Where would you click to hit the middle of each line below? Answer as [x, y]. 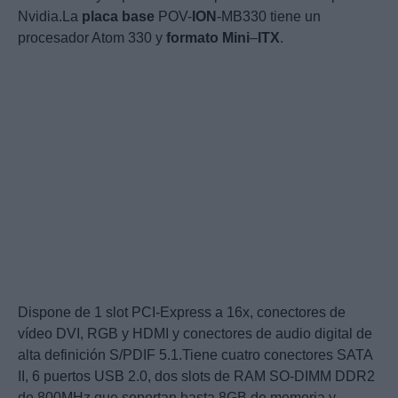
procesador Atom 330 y [92, 38]
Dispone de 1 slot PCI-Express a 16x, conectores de [182, 313]
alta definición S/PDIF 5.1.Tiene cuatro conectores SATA [195, 355]
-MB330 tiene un [269, 17]
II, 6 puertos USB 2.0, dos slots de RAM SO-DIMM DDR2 [196, 377]
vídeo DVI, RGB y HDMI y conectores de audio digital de [195, 334]
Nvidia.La [50, 17]
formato [192, 38]
